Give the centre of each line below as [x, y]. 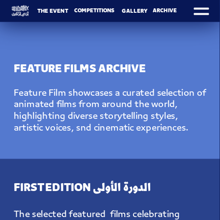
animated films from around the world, [96, 106]
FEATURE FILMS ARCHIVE [80, 70]
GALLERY [135, 12]
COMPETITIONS [94, 11]
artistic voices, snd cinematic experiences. [101, 129]
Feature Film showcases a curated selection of [110, 94]
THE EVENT [53, 12]
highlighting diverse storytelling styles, [96, 117]
